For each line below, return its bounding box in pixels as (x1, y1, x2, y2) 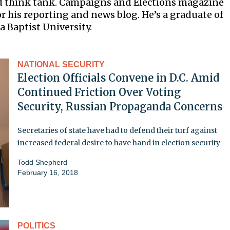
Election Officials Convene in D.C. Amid (17, 71, 219, 84)
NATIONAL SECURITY (17, 60, 105, 69)
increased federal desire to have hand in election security (17, 138, 220, 147)
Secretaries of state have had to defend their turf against (17, 125, 217, 135)
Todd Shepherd (17, 158, 67, 166)
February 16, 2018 (17, 168, 78, 177)
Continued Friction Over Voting (17, 85, 181, 99)
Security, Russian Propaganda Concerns (17, 100, 222, 113)
